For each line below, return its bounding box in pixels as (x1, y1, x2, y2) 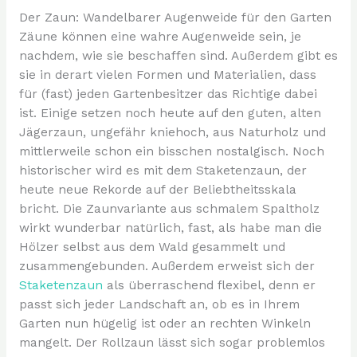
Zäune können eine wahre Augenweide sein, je (18, 29, 301, 45)
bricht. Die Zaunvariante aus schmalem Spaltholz (18, 202, 320, 217)
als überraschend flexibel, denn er (102, 278, 316, 293)
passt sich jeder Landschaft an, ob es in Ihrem (18, 297, 300, 312)
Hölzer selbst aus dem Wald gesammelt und (18, 240, 285, 255)
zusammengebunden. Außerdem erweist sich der (18, 259, 315, 274)
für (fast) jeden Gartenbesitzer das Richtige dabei (18, 87, 317, 102)
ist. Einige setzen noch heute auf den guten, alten (18, 106, 321, 121)
